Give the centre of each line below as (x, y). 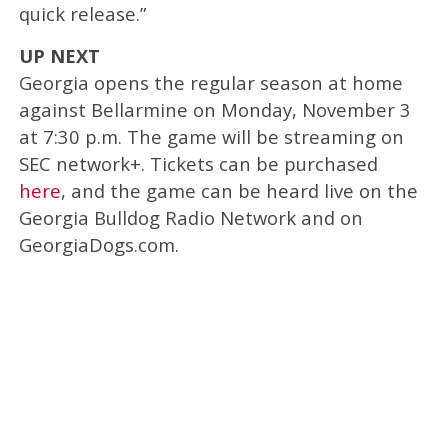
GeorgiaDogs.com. (98, 244)
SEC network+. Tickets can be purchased (198, 163)
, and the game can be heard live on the (239, 190)
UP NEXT (59, 55)
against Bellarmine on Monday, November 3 (214, 109)
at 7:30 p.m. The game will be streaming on (211, 136)
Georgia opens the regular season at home (210, 82)
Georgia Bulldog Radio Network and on (190, 217)
